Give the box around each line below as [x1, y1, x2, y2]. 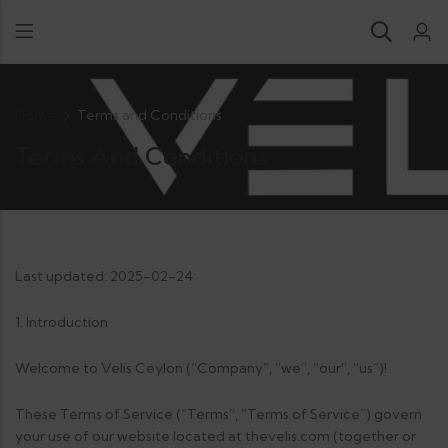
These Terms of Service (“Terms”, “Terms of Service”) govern [15, 405, 422, 423]
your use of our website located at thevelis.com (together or [15, 427, 416, 445]
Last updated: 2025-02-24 [15, 267, 194, 285]
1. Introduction [15, 313, 108, 331]
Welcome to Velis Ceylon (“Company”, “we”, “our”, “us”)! [15, 359, 387, 377]
